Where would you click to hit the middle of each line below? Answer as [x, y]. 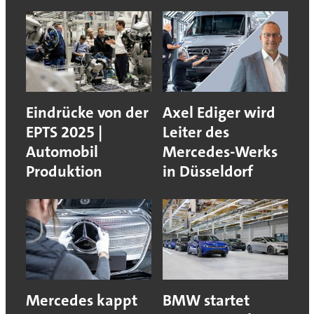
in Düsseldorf [208, 172]
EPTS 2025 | [64, 132]
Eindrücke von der [87, 113]
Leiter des [196, 132]
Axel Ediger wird [219, 113]
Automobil [62, 152]
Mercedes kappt [81, 301]
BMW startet [206, 301]
